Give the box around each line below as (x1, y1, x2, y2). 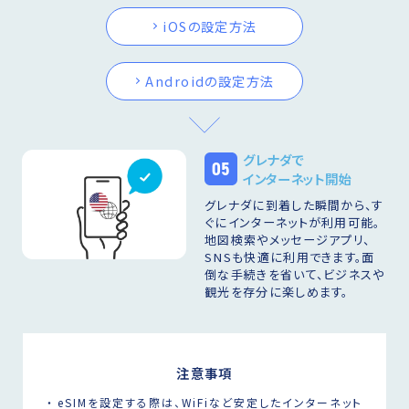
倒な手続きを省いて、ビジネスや (204, 265, 385, 283)
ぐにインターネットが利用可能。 (204, 213, 381, 231)
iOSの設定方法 (163, 16, 257, 37)
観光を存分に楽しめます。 (204, 282, 349, 300)
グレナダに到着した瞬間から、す (204, 195, 384, 214)
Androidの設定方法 (145, 70, 275, 90)
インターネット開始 (242, 168, 352, 188)
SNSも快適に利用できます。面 (204, 247, 375, 266)
